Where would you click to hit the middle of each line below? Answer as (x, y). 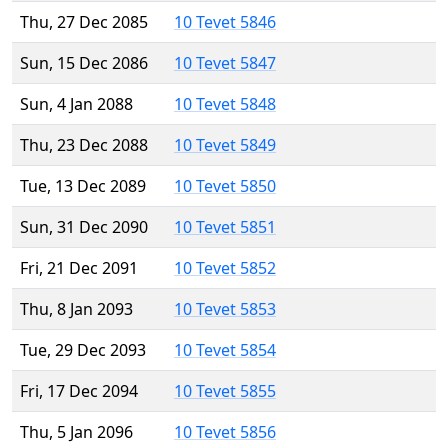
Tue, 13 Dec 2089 (83, 186)
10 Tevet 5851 (225, 227)
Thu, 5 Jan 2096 (76, 432)
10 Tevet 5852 (225, 268)
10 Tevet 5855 (225, 391)
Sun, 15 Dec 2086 (84, 63)
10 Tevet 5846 (225, 22)
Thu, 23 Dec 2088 (84, 145)
